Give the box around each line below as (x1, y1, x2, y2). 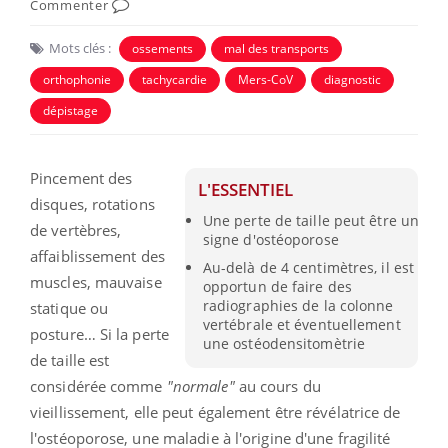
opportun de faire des (202, 276, 352, 296)
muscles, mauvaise (30, 271, 162, 292)
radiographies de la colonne (202, 295, 394, 315)
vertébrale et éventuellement (202, 314, 401, 334)
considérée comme (30, 375, 167, 396)
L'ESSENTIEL (198, 177, 294, 201)
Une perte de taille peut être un (202, 210, 420, 230)
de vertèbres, (30, 219, 122, 240)
